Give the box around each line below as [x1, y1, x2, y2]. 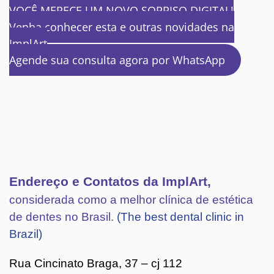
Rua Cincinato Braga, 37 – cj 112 [9, 256, 182, 270]
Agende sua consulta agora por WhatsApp [9, 52, 225, 67]
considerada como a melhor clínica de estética [9, 193, 253, 206]
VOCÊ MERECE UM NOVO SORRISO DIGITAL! [9, 2, 234, 18]
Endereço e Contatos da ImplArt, [9, 174, 211, 189]
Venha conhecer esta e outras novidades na [9, 19, 234, 34]
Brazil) [9, 227, 42, 240]
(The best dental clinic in [117, 210, 244, 223]
